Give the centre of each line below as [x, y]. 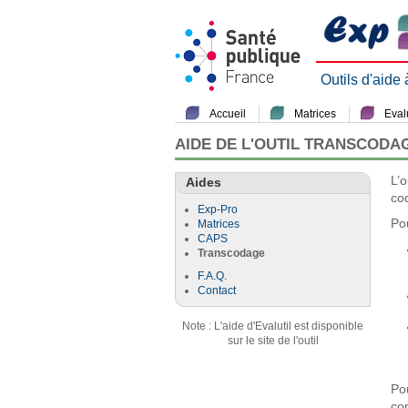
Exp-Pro [218, 210]
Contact [217, 291]
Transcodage [231, 254]
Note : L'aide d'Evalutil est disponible [273, 326]
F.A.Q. [212, 276]
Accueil [228, 114]
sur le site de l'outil [273, 341]
